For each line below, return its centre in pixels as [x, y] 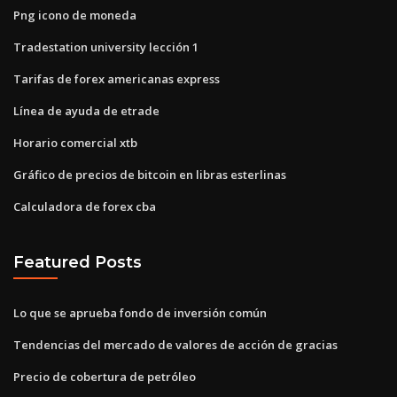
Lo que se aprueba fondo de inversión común [140, 312]
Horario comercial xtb [75, 142]
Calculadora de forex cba [85, 206]
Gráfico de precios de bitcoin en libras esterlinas [150, 174]
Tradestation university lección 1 [106, 47]
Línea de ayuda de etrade [86, 110]
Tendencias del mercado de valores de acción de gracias [175, 344]
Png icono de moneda [75, 15]
